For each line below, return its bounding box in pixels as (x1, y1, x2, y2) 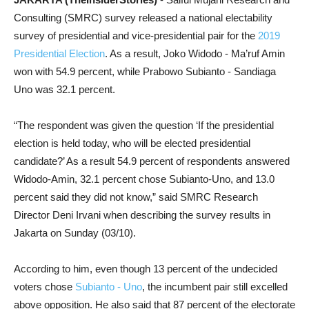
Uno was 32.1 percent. (14, 83, 115, 95)
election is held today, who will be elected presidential (14, 137, 250, 149)
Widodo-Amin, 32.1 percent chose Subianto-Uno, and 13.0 (14, 173, 275, 185)
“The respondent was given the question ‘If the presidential (14, 119, 274, 131)
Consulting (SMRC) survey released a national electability (14, 12, 272, 23)
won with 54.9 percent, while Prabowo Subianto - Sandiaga (14, 66, 276, 77)
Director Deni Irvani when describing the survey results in (14, 209, 270, 221)
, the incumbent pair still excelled (142, 281, 288, 292)
